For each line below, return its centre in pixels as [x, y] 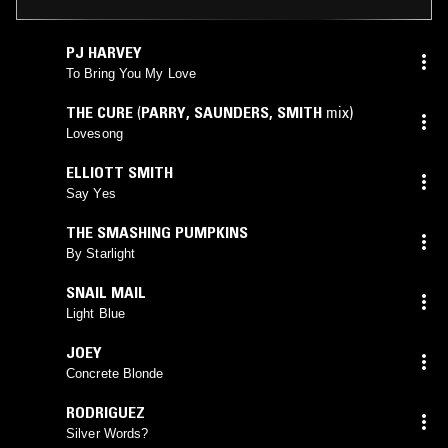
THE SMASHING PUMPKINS [157, 231]
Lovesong [94, 133]
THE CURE [99, 111]
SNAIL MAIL [106, 291]
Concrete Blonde [115, 373]
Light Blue [95, 313]
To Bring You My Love [131, 73]
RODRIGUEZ [105, 411]
